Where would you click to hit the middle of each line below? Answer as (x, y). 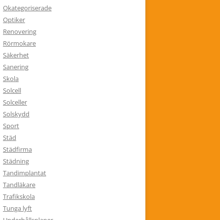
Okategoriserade (27, 8)
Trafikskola (19, 196)
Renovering (20, 31)
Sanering (16, 67)
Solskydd (16, 114)
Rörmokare (19, 43)
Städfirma (17, 149)
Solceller (15, 102)
